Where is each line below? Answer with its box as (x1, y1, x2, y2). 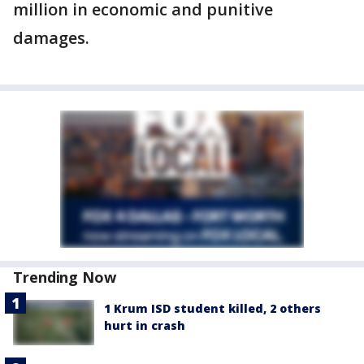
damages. (13, 27, 93, 49)
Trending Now (13, 267, 116, 287)
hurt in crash (104, 318, 185, 333)
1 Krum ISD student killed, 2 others (104, 301, 321, 316)
